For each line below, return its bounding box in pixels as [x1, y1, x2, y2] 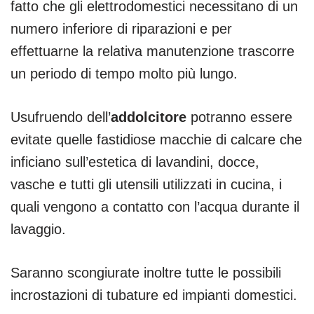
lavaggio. [11, 221, 66, 237]
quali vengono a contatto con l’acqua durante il [11, 198, 299, 214]
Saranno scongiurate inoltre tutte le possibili [11, 264, 281, 280]
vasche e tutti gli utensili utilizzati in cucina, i [11, 176, 282, 192]
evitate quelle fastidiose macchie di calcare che [11, 131, 302, 147]
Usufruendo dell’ [11, 109, 111, 125]
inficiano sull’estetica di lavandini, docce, [11, 153, 259, 170]
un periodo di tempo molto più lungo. [11, 65, 238, 81]
